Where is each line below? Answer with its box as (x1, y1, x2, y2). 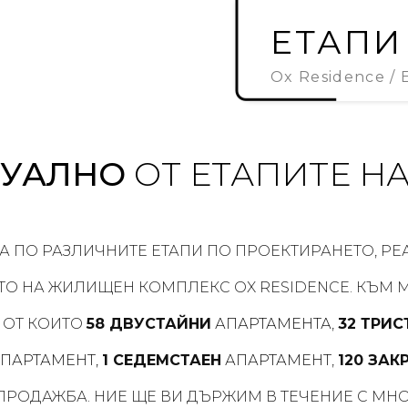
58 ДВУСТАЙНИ (86, 315, 211, 332)
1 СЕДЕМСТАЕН (102, 352, 221, 369)
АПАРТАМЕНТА (210, 315, 331, 332)
